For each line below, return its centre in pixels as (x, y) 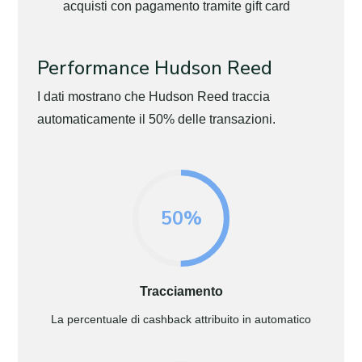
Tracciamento (181, 292)
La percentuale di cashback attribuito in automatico (181, 320)
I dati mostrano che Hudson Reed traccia (154, 97)
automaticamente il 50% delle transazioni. (157, 120)
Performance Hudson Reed (155, 68)
